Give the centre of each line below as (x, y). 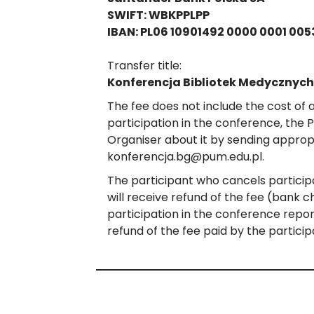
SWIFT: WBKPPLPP (158, 15)
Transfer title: (144, 66)
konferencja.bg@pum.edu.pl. (186, 157)
